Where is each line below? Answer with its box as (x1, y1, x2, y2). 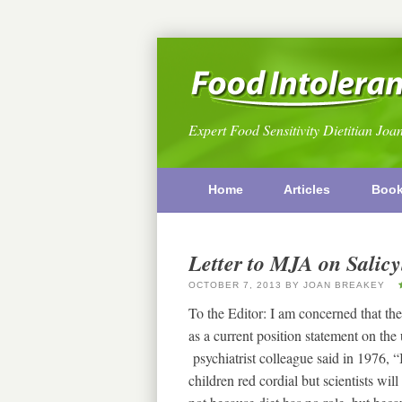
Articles (284, 181, 331, 197)
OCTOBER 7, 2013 (188, 280, 282, 291)
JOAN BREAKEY (302, 280, 385, 291)
